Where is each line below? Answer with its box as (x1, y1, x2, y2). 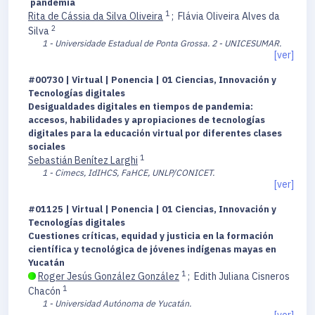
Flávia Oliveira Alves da (178, 10, 280, 23)
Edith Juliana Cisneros (194, 270, 290, 283)
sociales (28, 141, 65, 153)
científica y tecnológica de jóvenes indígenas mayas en (28, 243, 276, 256)
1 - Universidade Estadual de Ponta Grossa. (42, 37, 210, 49)
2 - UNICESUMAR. (212, 37, 281, 49)
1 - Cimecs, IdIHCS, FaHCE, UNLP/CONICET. (42, 167, 214, 179)
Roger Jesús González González (38, 270, 179, 283)
